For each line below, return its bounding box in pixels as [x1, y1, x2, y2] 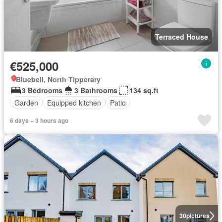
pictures [186, 211, 210, 221]
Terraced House [155, 32, 208, 42]
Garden [14, 97, 38, 108]
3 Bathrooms [74, 85, 117, 96]
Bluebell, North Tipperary [16, 74, 101, 85]
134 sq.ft [129, 85, 159, 96]
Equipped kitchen [47, 97, 101, 108]
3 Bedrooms [22, 85, 62, 96]
